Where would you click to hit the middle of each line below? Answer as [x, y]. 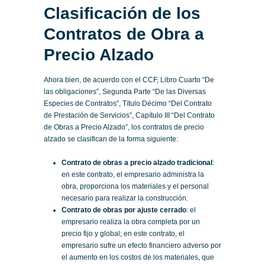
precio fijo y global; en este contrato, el [123, 233]
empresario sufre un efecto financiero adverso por [141, 245]
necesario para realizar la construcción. [125, 198]
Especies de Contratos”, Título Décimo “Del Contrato [128, 103]
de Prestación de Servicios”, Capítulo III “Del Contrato [129, 115]
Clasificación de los [122, 13]
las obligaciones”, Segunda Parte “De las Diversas [125, 91]
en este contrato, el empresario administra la [133, 174]
